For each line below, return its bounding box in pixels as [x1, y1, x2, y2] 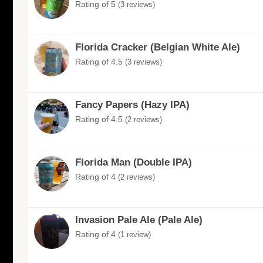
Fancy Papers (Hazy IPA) [75, 99, 190, 111]
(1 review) [118, 230, 151, 240]
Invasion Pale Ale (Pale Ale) [75, 214, 203, 226]
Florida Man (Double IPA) [75, 157, 192, 168]
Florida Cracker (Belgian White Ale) [75, 42, 240, 53]
